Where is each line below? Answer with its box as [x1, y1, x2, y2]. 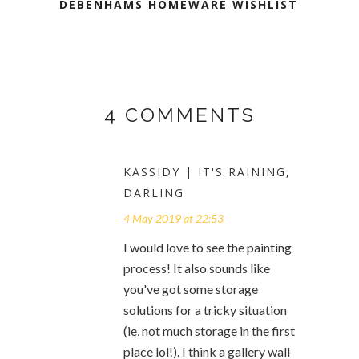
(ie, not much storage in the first [123, 323, 295, 339]
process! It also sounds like [123, 260, 270, 276]
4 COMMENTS [103, 103, 256, 127]
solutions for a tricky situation [123, 302, 287, 318]
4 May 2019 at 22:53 [123, 212, 224, 226]
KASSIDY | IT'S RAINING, [123, 164, 291, 180]
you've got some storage [123, 281, 258, 297]
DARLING [123, 185, 184, 201]
